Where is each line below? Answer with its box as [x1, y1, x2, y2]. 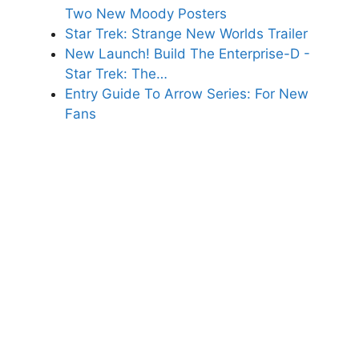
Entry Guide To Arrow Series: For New [65, 86, 309, 103]
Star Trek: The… [65, 66, 167, 83]
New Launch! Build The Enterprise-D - [65, 46, 310, 63]
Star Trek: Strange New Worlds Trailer [65, 26, 308, 42]
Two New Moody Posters [65, 6, 227, 22]
